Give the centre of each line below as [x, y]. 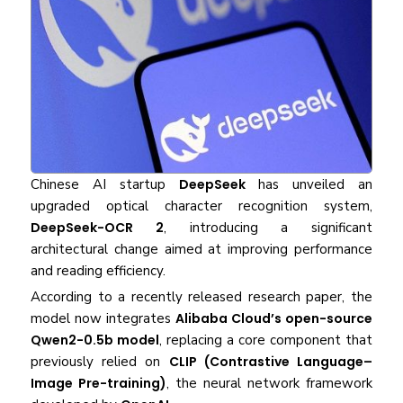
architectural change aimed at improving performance [201, 250]
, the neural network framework [269, 384]
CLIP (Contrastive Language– [270, 362]
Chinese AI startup [105, 185]
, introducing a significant [268, 228]
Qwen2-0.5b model [95, 340]
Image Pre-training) [99, 384]
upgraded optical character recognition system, [201, 206]
